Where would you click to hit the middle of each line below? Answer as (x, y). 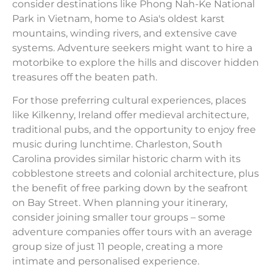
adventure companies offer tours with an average (132, 232)
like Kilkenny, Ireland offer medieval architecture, (130, 115)
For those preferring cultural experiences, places (129, 101)
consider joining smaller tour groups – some (119, 218)
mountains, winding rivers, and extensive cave (125, 34)
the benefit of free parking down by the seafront (130, 188)
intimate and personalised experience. (106, 261)
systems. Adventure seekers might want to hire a (132, 48)
